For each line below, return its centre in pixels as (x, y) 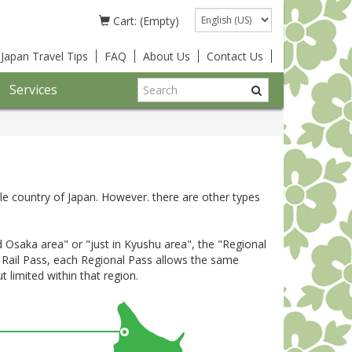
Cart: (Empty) (145, 21)
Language (223, 15)
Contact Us (235, 56)
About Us (167, 56)
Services (33, 90)
